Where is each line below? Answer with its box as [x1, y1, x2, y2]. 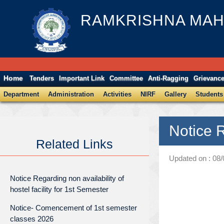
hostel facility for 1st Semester [10, 184, 108, 193]
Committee [109, 74, 143, 82]
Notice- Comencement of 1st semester [10, 203, 137, 212]
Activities [103, 90, 131, 98]
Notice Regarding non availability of [10, 173, 124, 182]
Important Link [59, 74, 105, 82]
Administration [48, 90, 94, 98]
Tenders [29, 74, 54, 82]
